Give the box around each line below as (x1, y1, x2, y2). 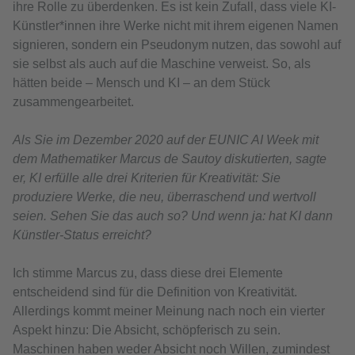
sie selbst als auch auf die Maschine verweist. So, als (13, 56, 311, 71)
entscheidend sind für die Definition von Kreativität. (13, 284, 297, 299)
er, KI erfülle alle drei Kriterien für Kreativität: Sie (13, 170, 281, 185)
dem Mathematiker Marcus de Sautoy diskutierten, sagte (13, 151, 326, 166)
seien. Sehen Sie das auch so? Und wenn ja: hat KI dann (13, 208, 333, 223)
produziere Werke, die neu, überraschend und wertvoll (13, 189, 316, 204)
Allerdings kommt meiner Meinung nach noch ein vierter (13, 303, 325, 318)
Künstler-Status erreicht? (13, 227, 151, 242)
